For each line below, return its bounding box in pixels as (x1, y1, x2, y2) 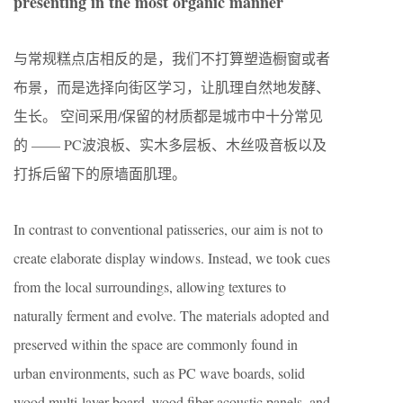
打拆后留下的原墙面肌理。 (13, 164, 186, 184)
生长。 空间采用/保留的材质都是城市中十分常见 (13, 106, 323, 126)
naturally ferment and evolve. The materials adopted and (13, 306, 329, 326)
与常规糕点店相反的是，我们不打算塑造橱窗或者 (13, 49, 330, 68)
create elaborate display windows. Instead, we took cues (13, 248, 330, 268)
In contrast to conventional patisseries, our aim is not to (13, 219, 323, 239)
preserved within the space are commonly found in (13, 335, 298, 354)
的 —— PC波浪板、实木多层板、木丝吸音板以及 (13, 135, 327, 155)
